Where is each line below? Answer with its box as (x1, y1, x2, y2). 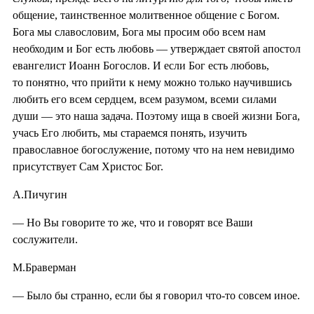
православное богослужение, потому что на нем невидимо (13, 143, 294, 156)
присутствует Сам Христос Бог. (13, 160, 163, 172)
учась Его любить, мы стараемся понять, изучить (13, 126, 247, 139)
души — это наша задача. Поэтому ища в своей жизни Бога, (13, 109, 300, 122)
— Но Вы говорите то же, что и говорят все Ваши (13, 216, 253, 228)
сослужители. (13, 233, 78, 245)
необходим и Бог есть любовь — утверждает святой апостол (13, 42, 301, 55)
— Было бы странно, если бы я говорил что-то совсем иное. (13, 289, 300, 301)
